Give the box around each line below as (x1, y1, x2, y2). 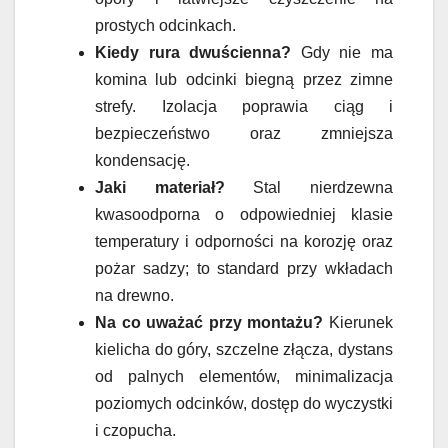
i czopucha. (95, 421, 176, 439)
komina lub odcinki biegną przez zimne (95, 70, 393, 88)
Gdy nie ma (291, 43, 394, 61)
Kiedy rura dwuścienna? (95, 43, 292, 61)
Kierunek (323, 313, 394, 331)
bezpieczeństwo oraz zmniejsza (95, 124, 393, 142)
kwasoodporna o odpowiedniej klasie (95, 205, 393, 223)
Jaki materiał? (95, 178, 225, 196)
